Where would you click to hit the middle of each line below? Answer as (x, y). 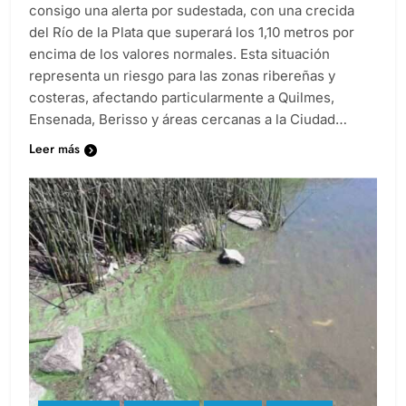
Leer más (54, 165)
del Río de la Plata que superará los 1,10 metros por (192, 49)
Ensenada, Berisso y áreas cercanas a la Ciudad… (188, 136)
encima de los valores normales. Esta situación (179, 71)
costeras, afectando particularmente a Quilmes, (182, 114)
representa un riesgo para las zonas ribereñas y (182, 92)
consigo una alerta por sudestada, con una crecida (192, 27)
